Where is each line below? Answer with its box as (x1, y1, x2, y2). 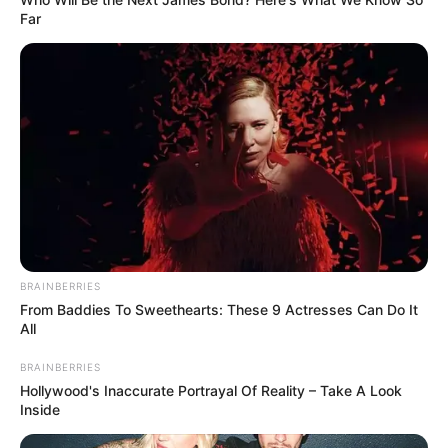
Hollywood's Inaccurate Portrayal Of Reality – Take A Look (20, 382, 402, 400)
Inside (20, 401, 60, 419)
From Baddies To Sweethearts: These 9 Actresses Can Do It (20, 301, 418, 319)
